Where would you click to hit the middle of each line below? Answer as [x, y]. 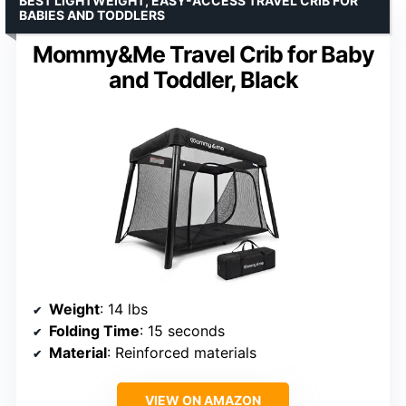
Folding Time [94, 331]
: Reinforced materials [182, 353]
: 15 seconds [182, 331]
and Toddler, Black [203, 80]
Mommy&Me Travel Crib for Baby [203, 55]
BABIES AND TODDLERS [92, 15]
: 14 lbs [124, 309]
